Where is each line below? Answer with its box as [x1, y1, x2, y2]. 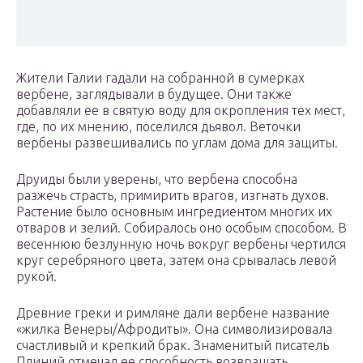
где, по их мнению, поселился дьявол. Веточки [16, 119, 301, 135]
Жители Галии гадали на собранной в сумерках [16, 70, 305, 86]
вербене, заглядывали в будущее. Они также [16, 87, 292, 102]
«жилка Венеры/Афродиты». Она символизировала [16, 322, 332, 337]
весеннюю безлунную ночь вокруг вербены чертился [16, 237, 346, 252]
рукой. [16, 269, 57, 284]
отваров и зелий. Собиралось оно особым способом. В [16, 220, 347, 236]
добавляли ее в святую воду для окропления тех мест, [16, 103, 345, 118]
